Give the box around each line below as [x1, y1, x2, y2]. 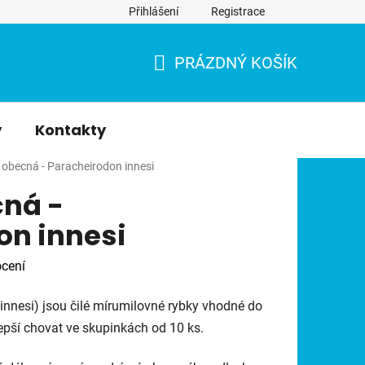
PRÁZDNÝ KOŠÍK [174, 53, 297, 73]
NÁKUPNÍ [152, 72, 222, 92]
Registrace [211, 5, 265, 18]
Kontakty [35, 120, 106, 140]
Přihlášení [129, 5, 178, 18]
